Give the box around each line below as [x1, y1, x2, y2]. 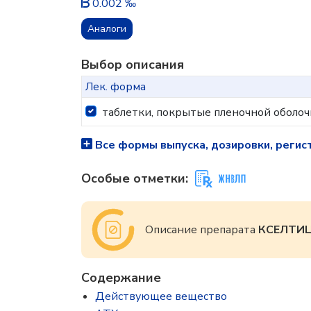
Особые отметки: [81, 170, 188, 187]
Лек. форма [85, 79, 146, 94]
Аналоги [87, 22, 126, 35]
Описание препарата [145, 222, 258, 237]
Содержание [81, 269, 161, 286]
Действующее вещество [95, 289, 227, 304]
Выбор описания [81, 56, 184, 73]
